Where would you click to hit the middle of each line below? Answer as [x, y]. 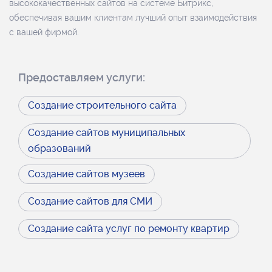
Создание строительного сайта [102, 105]
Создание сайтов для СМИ [90, 201]
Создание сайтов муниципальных [107, 133]
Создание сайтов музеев [87, 174]
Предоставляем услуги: [82, 77]
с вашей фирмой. [44, 32]
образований [59, 148]
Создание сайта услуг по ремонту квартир [129, 229]
